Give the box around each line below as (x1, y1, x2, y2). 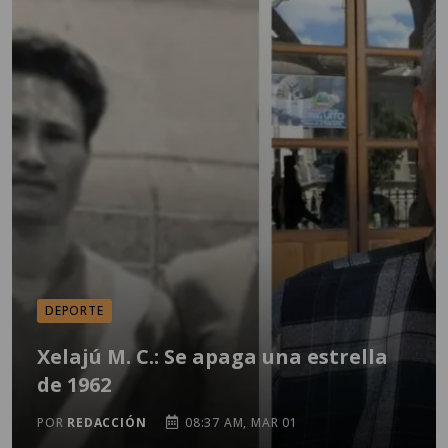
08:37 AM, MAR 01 (181, 414, 298, 431)
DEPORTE (45, 302, 104, 319)
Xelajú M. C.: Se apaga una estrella (37, 343, 388, 370)
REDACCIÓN (67, 414, 147, 431)
